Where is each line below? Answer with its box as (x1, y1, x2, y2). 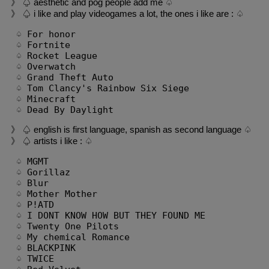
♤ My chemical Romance (11, 232, 130, 243)
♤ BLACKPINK (11, 243, 76, 254)
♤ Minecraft (11, 94, 76, 105)
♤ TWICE (11, 253, 54, 265)
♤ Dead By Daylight (11, 104, 113, 116)
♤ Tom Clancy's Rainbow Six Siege (11, 83, 189, 94)
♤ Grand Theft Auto (11, 72, 113, 83)
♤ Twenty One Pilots (11, 221, 119, 232)
